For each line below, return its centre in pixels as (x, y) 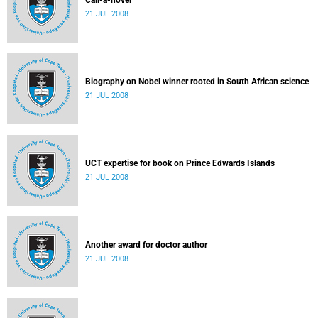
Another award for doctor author (146, 245)
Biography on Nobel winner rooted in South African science (197, 82)
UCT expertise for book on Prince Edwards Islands (180, 163)
